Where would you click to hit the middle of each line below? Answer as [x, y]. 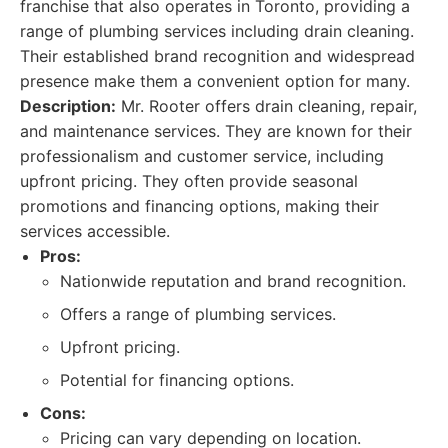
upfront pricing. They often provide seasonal [189, 181]
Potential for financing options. [177, 380]
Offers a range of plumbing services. [198, 314]
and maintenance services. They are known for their [216, 131]
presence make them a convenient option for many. [215, 81]
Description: [68, 106]
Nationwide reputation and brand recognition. [233, 281]
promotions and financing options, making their [199, 206]
